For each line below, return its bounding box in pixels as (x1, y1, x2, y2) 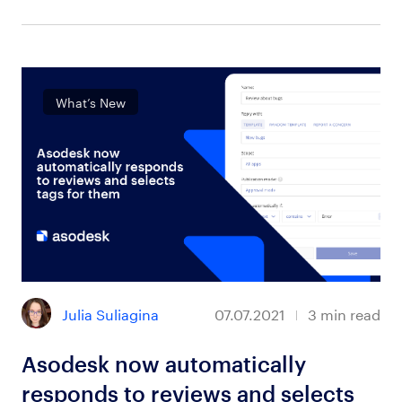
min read (320, 301, 381, 325)
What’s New (56, 92, 127, 112)
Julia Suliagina (62, 301, 160, 324)
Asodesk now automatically (21, 351, 306, 377)
